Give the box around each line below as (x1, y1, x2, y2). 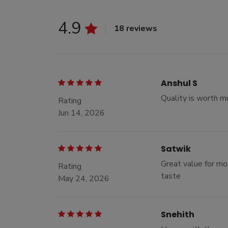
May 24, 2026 (58, 173, 109, 184)
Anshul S (161, 77, 197, 89)
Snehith (161, 209, 194, 220)
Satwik (161, 143, 191, 155)
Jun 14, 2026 (58, 107, 105, 119)
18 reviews (114, 23, 157, 34)
